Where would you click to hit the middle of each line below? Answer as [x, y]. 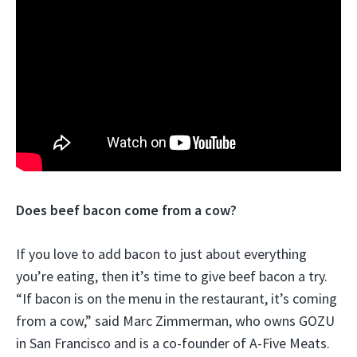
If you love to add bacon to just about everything [161, 254]
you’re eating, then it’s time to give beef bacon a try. [172, 277]
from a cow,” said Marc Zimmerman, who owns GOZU [175, 321]
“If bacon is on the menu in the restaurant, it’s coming [177, 299]
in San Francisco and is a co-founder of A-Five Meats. [173, 343]
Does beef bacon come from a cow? [126, 210]
